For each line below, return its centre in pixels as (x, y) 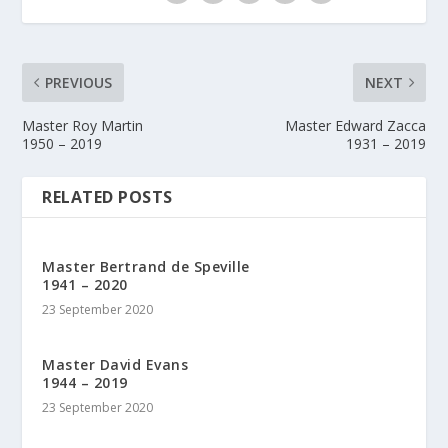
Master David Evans (115, 365)
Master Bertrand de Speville (146, 267)
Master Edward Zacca (355, 126)
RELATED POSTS (107, 197)
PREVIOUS (79, 83)
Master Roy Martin (83, 126)
